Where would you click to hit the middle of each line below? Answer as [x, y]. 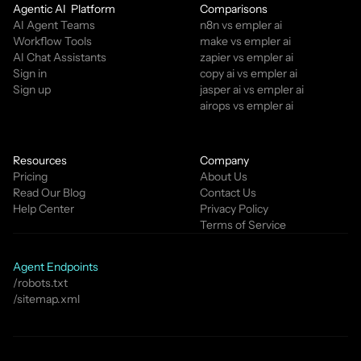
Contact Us [228, 193]
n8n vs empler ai [241, 25]
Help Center [44, 209]
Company [224, 160]
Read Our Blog [49, 193]
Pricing [30, 176]
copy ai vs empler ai [249, 73]
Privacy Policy [234, 209]
